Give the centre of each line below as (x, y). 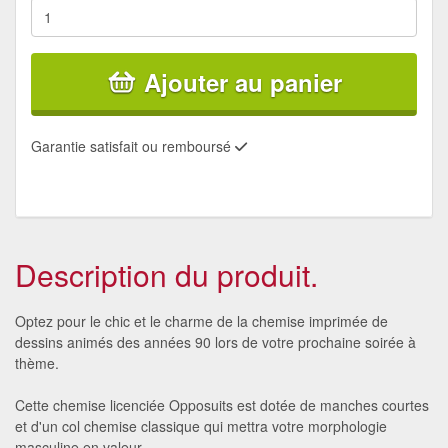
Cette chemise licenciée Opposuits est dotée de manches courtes (222, 404)
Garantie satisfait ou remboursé (133, 145)
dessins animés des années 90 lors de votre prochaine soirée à (215, 341)
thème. (37, 362)
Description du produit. (166, 274)
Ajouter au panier (243, 81)
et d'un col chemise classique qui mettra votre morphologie (201, 425)
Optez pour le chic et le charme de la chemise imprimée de (201, 320)
